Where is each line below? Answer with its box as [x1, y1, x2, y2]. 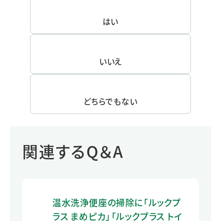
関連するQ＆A [22, 139, 124, 162]
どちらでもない [83, 95, 138, 107]
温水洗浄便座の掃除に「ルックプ [52, 195, 181, 209]
